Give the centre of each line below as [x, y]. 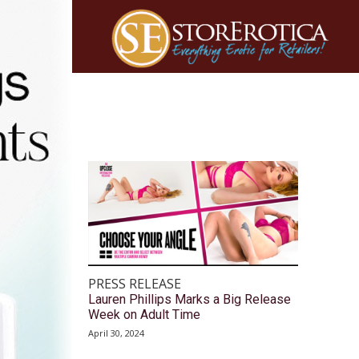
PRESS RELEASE [135, 284]
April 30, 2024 [116, 333]
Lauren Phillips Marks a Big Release [190, 300]
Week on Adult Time [144, 315]
